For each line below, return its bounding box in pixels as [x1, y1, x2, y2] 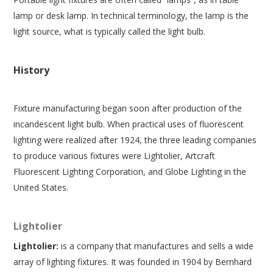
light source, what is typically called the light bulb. [13, 26, 206, 37]
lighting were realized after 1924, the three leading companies [13, 134, 257, 146]
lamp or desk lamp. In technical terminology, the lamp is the [13, 10, 249, 21]
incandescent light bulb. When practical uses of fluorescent [13, 118, 244, 130]
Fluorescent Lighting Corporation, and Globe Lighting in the [13, 166, 247, 177]
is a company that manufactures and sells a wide [58, 240, 254, 252]
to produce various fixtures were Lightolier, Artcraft [13, 150, 216, 161]
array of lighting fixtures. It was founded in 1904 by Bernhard [13, 256, 252, 268]
